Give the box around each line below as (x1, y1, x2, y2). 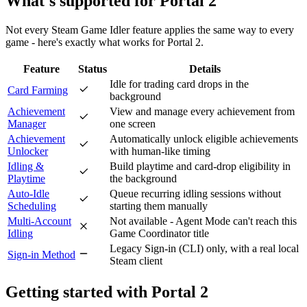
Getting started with (5, 283, 151, 302)
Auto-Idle (8, 188, 49, 200)
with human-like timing (110, 145, 210, 158)
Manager (8, 118, 46, 130)
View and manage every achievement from (110, 106, 295, 118)
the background (110, 173, 177, 185)
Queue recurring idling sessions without (110, 188, 281, 200)
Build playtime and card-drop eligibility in (110, 160, 291, 173)
